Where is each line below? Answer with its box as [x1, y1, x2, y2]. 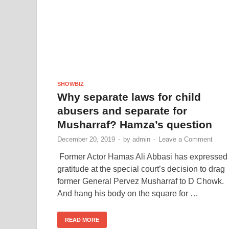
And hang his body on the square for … [57, 189, 198, 198]
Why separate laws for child [57, 90, 201, 103]
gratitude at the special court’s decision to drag [57, 164, 225, 173]
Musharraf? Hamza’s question [57, 118, 212, 130]
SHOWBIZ [57, 80, 84, 87]
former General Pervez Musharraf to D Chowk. [57, 176, 224, 186]
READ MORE [65, 216, 99, 223]
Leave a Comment [158, 135, 213, 143]
